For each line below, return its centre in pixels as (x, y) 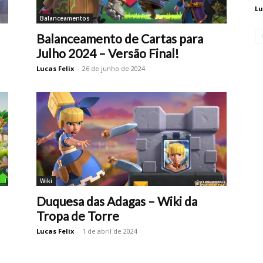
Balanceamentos (65, 18)
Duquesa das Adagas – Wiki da (117, 201)
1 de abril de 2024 (110, 231)
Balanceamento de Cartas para (120, 38)
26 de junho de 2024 (114, 68)
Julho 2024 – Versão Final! (108, 53)
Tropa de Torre (78, 216)
